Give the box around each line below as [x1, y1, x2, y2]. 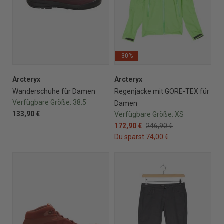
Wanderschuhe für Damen [12, 87, 95, 95]
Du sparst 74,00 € [114, 132, 169, 141]
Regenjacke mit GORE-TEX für [114, 87, 209, 95]
